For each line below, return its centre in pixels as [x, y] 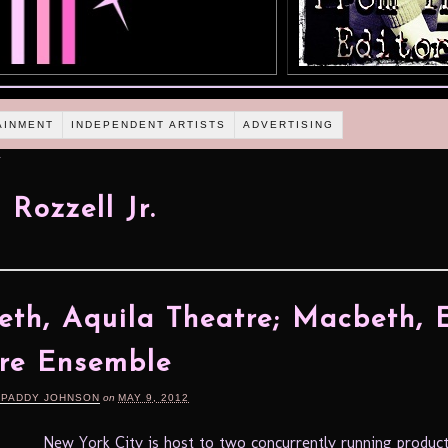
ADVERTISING [289, 124]
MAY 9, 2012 [153, 397]
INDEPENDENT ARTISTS [149, 124]
